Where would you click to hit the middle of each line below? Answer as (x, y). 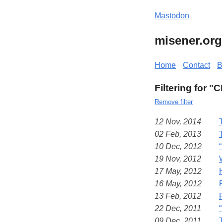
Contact (196, 65)
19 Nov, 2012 (178, 159)
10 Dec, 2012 (178, 146)
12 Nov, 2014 (178, 121)
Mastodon (172, 16)
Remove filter (174, 102)
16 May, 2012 (178, 183)
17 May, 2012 (178, 171)
